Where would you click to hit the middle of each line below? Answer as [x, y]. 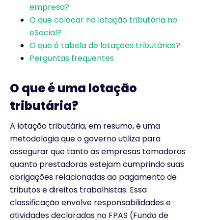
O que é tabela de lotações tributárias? [105, 46]
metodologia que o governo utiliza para [85, 139]
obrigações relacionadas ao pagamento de [93, 177]
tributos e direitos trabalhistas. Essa [78, 190]
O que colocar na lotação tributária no [103, 20]
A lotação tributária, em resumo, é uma [85, 126]
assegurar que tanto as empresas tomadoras [98, 152]
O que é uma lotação [73, 88]
